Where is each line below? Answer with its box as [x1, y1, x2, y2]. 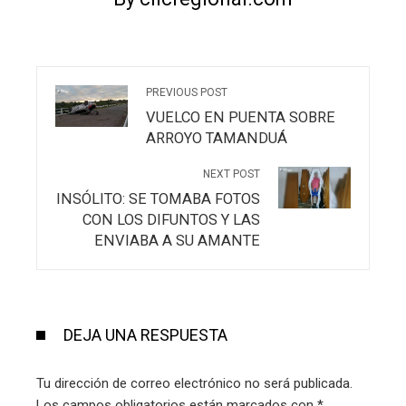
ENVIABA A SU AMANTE [94, 232, 260, 250]
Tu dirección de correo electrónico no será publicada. [36, 375, 353, 392]
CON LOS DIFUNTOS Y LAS [82, 211, 260, 229]
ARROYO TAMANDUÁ [146, 130, 287, 148]
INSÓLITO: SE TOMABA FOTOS [56, 190, 260, 208]
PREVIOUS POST [146, 86, 227, 100]
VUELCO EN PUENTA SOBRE [146, 109, 335, 127]
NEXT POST [203, 168, 260, 181]
